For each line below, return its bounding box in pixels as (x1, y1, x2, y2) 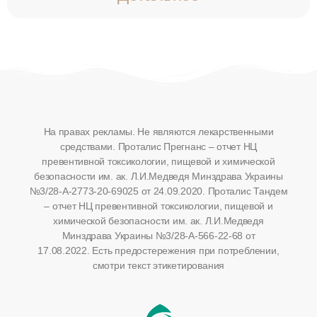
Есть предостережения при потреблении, (89, 244, 279, 256)
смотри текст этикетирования (92, 259, 225, 271)
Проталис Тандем (207, 185, 288, 197)
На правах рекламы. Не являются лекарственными (43, 125, 274, 137)
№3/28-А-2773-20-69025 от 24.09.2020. (29, 185, 208, 197)
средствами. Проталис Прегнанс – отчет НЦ (59, 140, 258, 152)
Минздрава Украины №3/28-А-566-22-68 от (62, 229, 255, 241)
